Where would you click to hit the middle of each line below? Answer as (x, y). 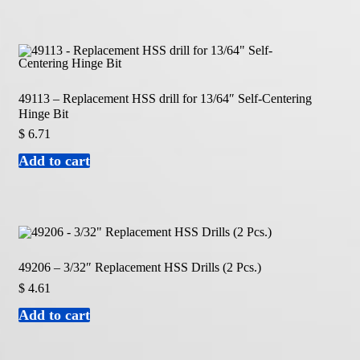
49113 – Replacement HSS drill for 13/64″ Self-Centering (165, 98)
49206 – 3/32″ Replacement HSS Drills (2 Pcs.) (139, 268)
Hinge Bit (43, 113)
